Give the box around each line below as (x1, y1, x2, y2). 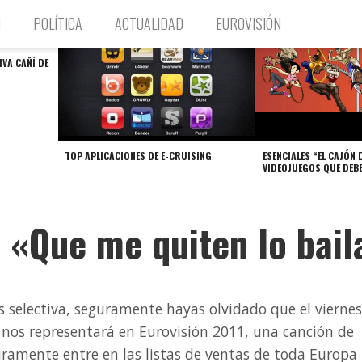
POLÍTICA (33, 13, 82, 34)
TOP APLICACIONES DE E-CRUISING (64, 149, 212, 162)
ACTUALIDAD (115, 13, 183, 34)
